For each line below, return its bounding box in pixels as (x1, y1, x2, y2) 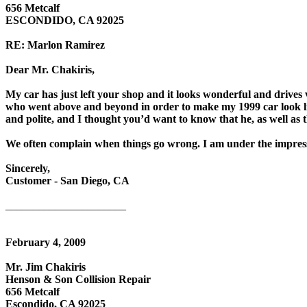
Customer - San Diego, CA (5, 174, 130, 186)
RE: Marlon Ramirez (5, 38, 105, 51)
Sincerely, (5, 162, 50, 174)
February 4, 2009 (5, 236, 86, 248)
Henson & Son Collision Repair (5, 273, 151, 285)
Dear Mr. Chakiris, (5, 63, 95, 75)
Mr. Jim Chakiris (5, 260, 86, 273)
